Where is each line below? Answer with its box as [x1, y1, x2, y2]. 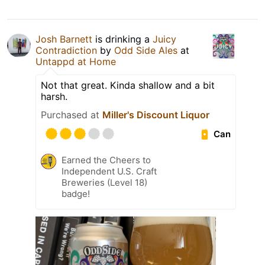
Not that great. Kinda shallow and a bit [41, 79, 215, 92]
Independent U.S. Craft [62, 166, 157, 177]
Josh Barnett [35, 33, 92, 46]
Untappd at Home [35, 56, 116, 68]
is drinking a [92, 33, 153, 46]
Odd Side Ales [114, 44, 177, 57]
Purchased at [41, 109, 102, 121]
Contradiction [35, 44, 97, 57]
